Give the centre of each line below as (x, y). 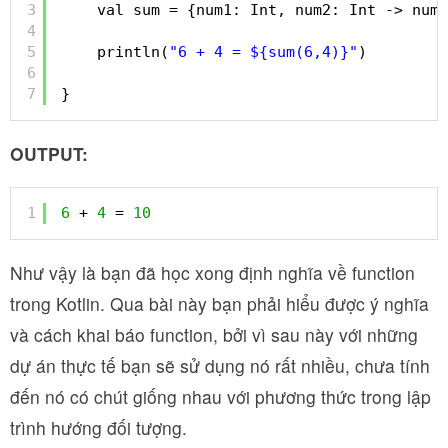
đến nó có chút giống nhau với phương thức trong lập (220, 397)
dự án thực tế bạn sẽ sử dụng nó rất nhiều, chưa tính (220, 366)
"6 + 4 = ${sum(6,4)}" (263, 51)
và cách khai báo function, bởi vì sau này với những (214, 335)
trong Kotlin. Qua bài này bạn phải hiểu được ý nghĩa (219, 304)
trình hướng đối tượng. (98, 428)
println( (133, 51)
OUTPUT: (49, 154)
